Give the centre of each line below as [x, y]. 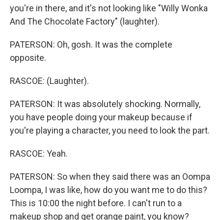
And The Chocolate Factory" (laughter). [85, 21]
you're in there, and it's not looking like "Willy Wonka [109, 8]
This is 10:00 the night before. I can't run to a [96, 203]
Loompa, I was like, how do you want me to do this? [109, 190]
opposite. [28, 58]
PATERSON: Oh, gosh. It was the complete [91, 44]
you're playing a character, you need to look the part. [110, 130]
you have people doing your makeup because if [101, 117]
